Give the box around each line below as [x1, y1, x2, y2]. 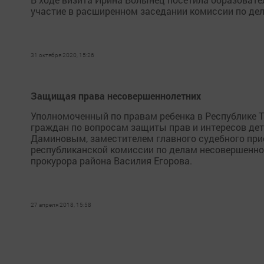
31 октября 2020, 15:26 [31, 51, 94, 59]
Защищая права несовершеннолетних [31, 90, 201, 102]
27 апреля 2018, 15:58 [31, 201, 91, 209]
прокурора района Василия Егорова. [31, 154, 192, 167]
